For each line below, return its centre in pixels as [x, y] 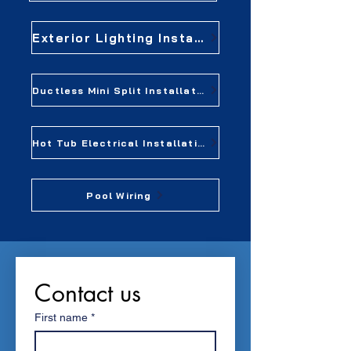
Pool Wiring [119, 195]
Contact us [88, 293]
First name [61, 317]
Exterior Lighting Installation [199, 38]
